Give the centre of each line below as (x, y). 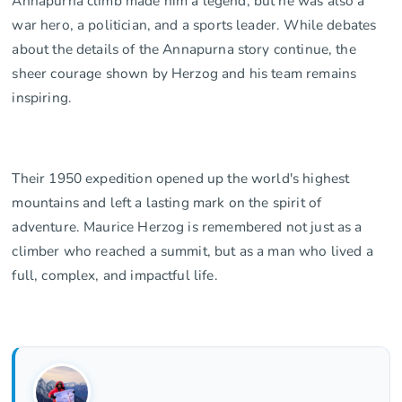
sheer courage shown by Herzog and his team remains (184, 73)
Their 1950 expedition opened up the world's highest (181, 178)
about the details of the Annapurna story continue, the (184, 48)
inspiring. (42, 97)
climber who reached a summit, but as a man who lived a (192, 250)
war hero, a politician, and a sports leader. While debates (194, 24)
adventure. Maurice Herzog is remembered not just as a (187, 226)
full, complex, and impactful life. (115, 275)
